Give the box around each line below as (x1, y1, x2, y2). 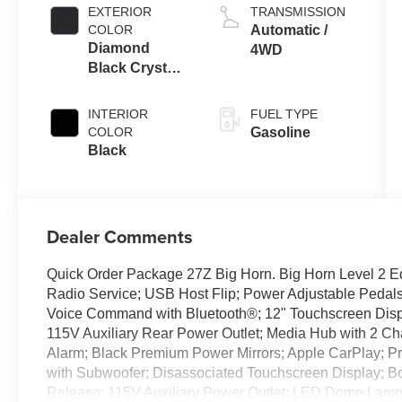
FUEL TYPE (249, 106, 318, 121)
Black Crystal (88, 59, 179, 75)
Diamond (88, 39, 151, 56)
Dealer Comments (47, 223, 194, 249)
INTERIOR (88, 106, 149, 121)
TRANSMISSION (249, 4, 345, 19)
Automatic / (249, 22, 328, 38)
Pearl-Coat (88, 79, 161, 95)
